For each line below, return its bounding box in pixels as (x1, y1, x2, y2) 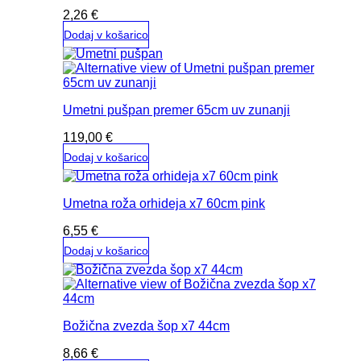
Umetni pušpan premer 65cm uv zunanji (63, 103, 290, 117)
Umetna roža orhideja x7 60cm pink (63, 197, 265, 210)
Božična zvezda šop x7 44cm (63, 319, 230, 333)
